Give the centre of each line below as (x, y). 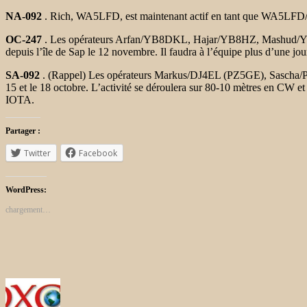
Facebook (98, 153)
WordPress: (26, 189)
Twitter (37, 153)
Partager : (23, 131)
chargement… (28, 209)
